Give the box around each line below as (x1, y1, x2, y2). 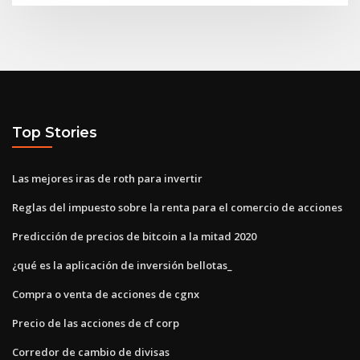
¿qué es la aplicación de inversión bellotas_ (12, 257, 232, 272)
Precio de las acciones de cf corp (12, 315, 179, 330)
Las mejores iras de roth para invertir (12, 170, 202, 186)
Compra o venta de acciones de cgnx (12, 286, 199, 301)
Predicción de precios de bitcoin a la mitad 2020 (12, 228, 256, 243)
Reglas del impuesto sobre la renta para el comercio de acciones (12, 199, 342, 215)
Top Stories (12, 124, 97, 141)
